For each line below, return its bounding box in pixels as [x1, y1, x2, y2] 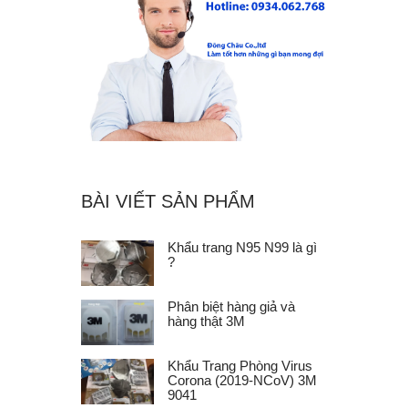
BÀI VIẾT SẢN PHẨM [81, 190, 255, 211]
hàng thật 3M [168, 312, 245, 329]
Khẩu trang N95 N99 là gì [168, 239, 317, 255]
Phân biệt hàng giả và [168, 298, 295, 314]
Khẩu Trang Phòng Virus [168, 357, 312, 373]
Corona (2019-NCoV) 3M [168, 372, 317, 388]
